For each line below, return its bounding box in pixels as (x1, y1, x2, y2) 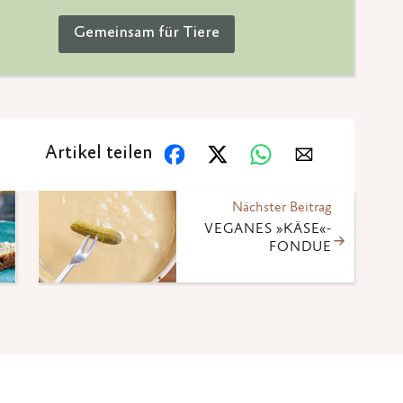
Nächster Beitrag (232, 201, 332, 216)
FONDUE (269, 240, 332, 255)
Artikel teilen (45, 145, 153, 165)
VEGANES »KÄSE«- (204, 222, 332, 237)
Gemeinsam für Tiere (73, 25, 219, 42)
